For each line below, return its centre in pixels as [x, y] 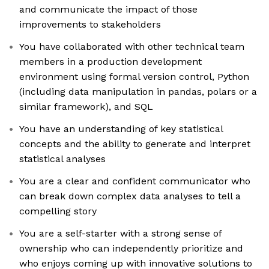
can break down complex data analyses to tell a [130, 196]
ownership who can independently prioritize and [131, 249]
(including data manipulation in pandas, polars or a [138, 92]
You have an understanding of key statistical [121, 129]
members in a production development [110, 62]
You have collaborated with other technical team [132, 47]
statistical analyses [62, 159]
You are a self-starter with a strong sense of [121, 234]
